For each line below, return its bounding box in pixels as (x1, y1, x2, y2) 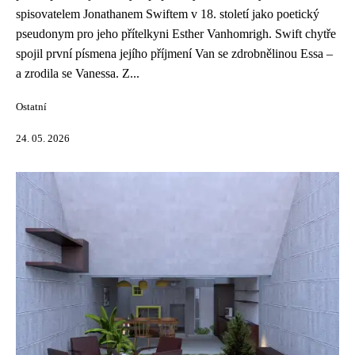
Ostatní (16, 101, 47, 113)
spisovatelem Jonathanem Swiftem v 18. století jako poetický (16, 7, 319, 21)
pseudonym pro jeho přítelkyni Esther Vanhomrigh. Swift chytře (16, 27, 336, 40)
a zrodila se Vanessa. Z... (16, 67, 139, 80)
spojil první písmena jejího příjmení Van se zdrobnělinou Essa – (16, 47, 333, 60)
